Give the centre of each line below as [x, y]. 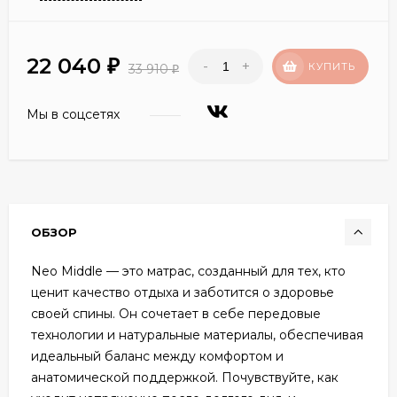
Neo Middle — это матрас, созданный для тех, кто [188, 271]
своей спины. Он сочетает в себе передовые [176, 313]
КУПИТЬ [332, 66]
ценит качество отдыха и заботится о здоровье [183, 292]
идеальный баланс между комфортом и [157, 356]
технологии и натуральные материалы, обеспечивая [197, 335]
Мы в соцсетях [75, 114]
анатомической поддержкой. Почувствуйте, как [185, 377]
